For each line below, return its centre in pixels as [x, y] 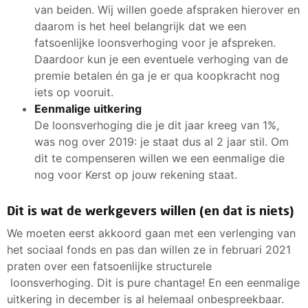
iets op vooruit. [74, 92]
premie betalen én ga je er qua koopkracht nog [157, 75]
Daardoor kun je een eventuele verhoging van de [161, 59]
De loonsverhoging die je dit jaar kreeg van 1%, [157, 125]
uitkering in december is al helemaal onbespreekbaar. [145, 299]
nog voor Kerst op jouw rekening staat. [136, 174]
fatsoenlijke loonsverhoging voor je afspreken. [155, 42]
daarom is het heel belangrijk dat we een [140, 26]
